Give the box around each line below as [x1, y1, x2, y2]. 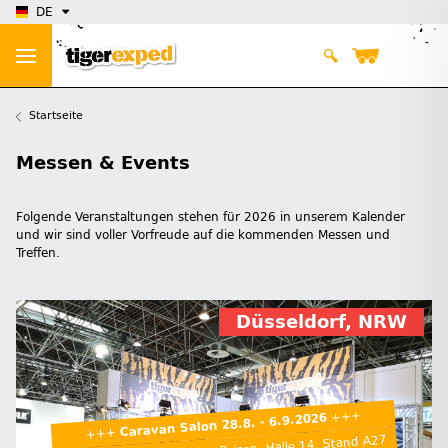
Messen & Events [16, 152, 190, 175]
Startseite [29, 109, 83, 123]
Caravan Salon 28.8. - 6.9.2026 [119, 411, 327, 440]
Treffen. [16, 246, 60, 261]
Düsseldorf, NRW [236, 311, 407, 334]
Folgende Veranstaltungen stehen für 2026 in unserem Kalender [16, 210, 405, 225]
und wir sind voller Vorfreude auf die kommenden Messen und [16, 228, 390, 243]
